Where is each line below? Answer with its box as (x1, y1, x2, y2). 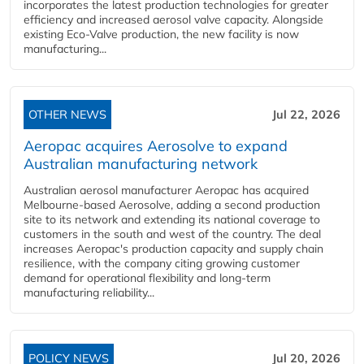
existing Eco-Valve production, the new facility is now (24, 27, 299, 42)
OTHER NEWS (28, 107, 106, 123)
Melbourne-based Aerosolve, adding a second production (24, 197, 320, 213)
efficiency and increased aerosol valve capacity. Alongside (24, 12, 323, 28)
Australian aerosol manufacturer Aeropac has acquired (24, 183, 309, 198)
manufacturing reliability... (24, 285, 154, 301)
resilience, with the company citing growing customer (24, 256, 300, 271)
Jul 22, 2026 (272, 107, 340, 123)
